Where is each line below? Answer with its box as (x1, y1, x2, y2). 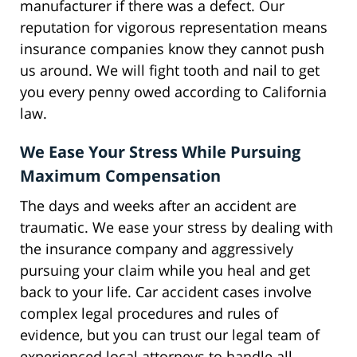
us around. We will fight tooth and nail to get (20, 61, 320, 80)
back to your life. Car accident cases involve (20, 282, 312, 302)
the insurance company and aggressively (20, 239, 293, 259)
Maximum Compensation (20, 165, 221, 187)
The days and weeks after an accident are (20, 196, 296, 216)
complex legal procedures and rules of (20, 304, 278, 324)
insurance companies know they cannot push (20, 39, 324, 59)
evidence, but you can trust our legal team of (20, 325, 320, 345)
